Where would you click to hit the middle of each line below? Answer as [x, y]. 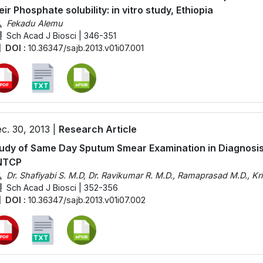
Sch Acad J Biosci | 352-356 [62, 187]
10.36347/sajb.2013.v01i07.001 [86, 48]
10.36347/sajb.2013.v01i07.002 [87, 200]
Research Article [98, 129]
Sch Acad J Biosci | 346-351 [61, 35]
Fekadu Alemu [34, 23]
